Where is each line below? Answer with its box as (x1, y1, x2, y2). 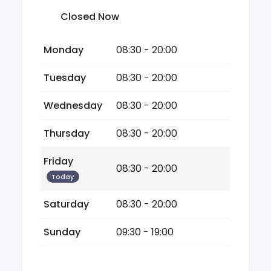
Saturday (44, 197, 90, 211)
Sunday (44, 224, 81, 239)
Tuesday (44, 70, 87, 85)
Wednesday (44, 98, 103, 113)
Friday (44, 154, 74, 168)
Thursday (44, 126, 90, 140)
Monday (44, 42, 84, 57)
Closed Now (60, 9, 120, 24)
